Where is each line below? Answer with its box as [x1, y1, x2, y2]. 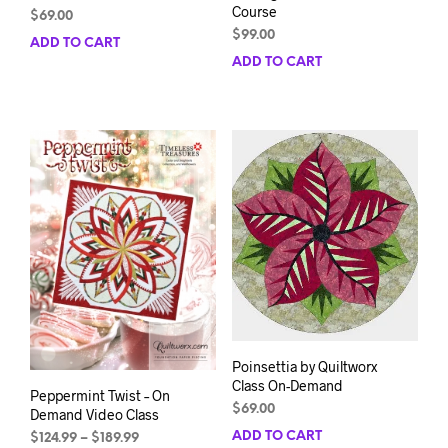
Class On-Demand [231, 377, 343, 395]
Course [231, 2, 277, 20]
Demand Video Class [30, 406, 159, 424]
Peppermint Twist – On [30, 387, 170, 405]
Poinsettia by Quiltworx [231, 358, 377, 376]
